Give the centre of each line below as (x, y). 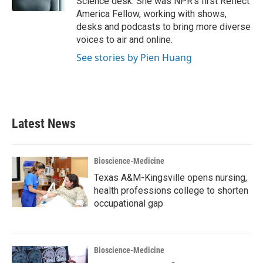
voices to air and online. (124, 40)
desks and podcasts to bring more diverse (163, 27)
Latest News (44, 124)
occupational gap (129, 203)
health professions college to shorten (171, 190)
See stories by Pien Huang (134, 58)
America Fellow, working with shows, (151, 14)
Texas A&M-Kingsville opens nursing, (171, 178)
